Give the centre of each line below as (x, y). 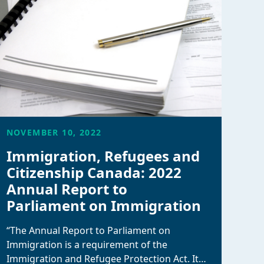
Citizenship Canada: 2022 (94, 172)
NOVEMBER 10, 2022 (54, 132)
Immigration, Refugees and (103, 156)
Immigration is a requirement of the (87, 245)
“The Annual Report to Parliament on (88, 230)
